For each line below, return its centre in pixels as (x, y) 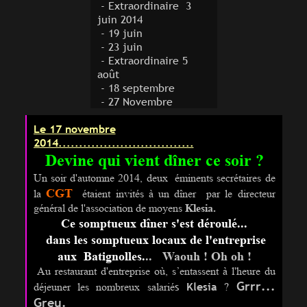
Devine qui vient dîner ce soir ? (154, 161)
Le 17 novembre (74, 129)
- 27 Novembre (135, 102)
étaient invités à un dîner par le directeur (174, 194)
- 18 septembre (136, 88)
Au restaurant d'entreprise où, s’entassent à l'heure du (154, 271)
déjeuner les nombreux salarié (104, 287)
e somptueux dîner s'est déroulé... (159, 224)
